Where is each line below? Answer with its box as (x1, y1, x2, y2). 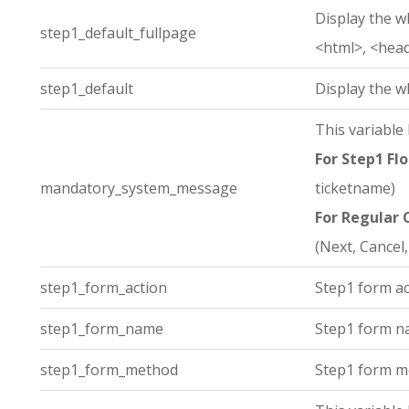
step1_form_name (40, 319, 163, 339)
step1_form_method (40, 360, 178, 380)
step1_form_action (40, 278, 167, 298)
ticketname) (315, 178, 395, 198)
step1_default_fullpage (40, 23, 196, 43)
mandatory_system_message (40, 178, 237, 198)
